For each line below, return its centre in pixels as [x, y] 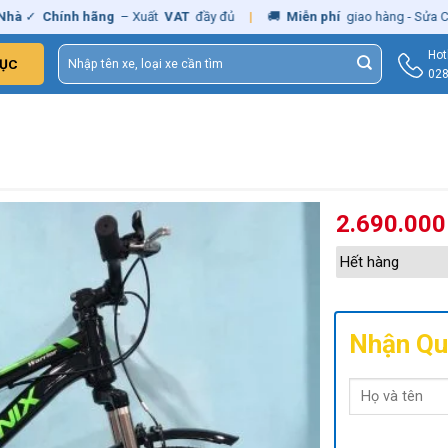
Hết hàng [370, 261]
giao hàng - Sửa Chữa [367, 16]
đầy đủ [174, 16]
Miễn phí [272, 16]
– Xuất [98, 16]
